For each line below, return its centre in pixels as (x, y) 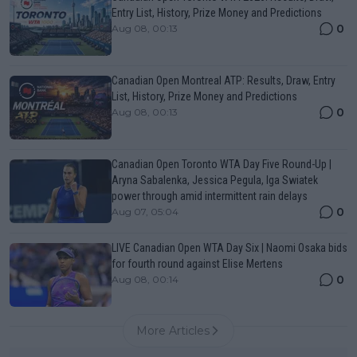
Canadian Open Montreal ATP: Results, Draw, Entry (224, 80)
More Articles (173, 330)
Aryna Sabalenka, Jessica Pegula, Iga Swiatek (215, 180)
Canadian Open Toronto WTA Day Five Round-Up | (222, 164)
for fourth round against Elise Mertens (197, 263)
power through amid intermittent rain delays (210, 196)
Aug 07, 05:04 (145, 211)
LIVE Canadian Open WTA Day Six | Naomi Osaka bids (229, 247)
